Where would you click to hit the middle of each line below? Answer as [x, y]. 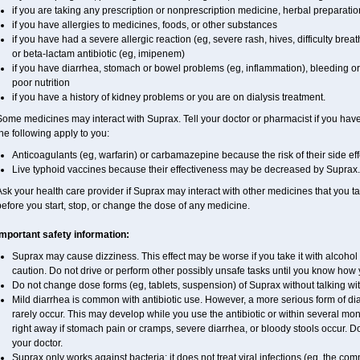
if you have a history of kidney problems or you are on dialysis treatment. [168, 97]
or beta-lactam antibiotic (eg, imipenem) [98, 54]
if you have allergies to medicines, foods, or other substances [144, 25]
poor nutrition [41, 83]
